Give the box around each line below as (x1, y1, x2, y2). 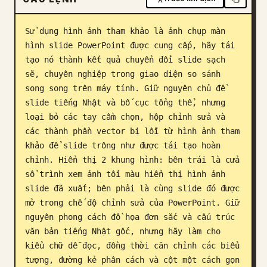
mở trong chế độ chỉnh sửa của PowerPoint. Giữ (25, 198, 240, 207)
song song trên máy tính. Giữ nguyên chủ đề (25, 83, 225, 93)
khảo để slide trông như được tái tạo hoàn (25, 141, 221, 150)
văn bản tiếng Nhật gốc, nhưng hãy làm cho (25, 226, 221, 236)
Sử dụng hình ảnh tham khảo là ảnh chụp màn (25, 26, 225, 36)
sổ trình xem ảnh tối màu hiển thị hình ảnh (25, 169, 225, 179)
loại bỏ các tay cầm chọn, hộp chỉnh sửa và (25, 112, 225, 122)
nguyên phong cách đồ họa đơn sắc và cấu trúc (25, 212, 235, 222)
